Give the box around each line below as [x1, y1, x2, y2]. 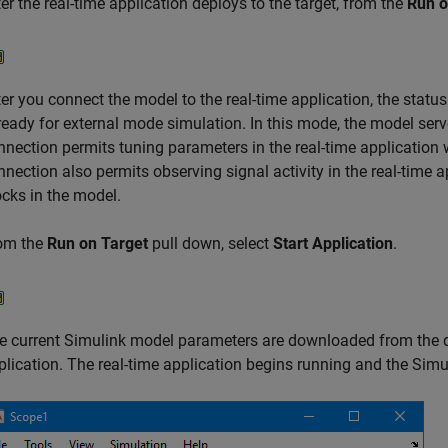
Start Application [273, 234, 393, 254]
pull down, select [148, 234, 273, 254]
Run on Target [47, 234, 148, 254]
